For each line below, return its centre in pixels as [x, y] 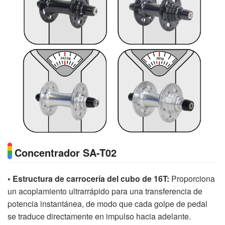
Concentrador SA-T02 [66, 153]
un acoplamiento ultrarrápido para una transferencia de [105, 191]
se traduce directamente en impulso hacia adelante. [99, 216]
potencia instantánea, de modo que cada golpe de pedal [107, 204]
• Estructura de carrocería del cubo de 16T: [89, 179]
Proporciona [193, 179]
